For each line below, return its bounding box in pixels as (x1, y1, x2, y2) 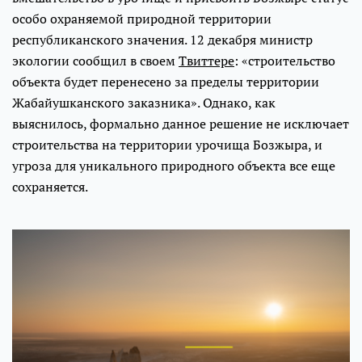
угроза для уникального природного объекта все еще (12, 157, 335, 175)
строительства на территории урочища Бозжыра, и (12, 136, 322, 154)
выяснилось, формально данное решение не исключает (12, 115, 349, 133)
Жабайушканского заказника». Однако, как (12, 94, 276, 112)
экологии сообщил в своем (12, 52, 179, 70)
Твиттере (179, 52, 234, 70)
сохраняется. (12, 178, 88, 196)
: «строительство (234, 52, 335, 70)
